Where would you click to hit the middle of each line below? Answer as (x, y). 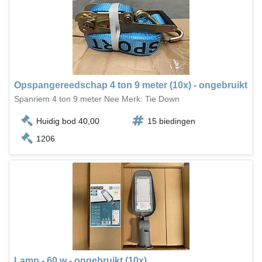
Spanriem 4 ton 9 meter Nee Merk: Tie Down (97, 99)
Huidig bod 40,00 (68, 121)
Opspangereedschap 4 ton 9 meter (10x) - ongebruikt (131, 85)
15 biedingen (171, 121)
